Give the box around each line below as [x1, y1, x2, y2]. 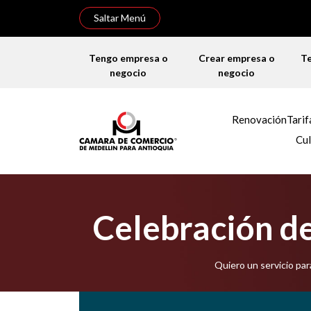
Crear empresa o [198, 52, 275, 64]
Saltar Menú [94, 12, 146, 24]
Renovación [232, 113, 287, 126]
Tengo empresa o [88, 52, 168, 64]
